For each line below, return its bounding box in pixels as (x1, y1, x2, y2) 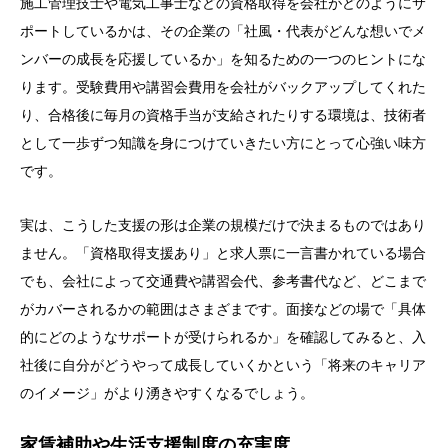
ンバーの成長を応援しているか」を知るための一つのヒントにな (20, 51, 426, 68)
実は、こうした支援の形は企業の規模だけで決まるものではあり (20, 217, 426, 234)
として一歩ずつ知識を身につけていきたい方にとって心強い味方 (20, 135, 426, 152)
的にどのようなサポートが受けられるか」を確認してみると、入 (20, 329, 426, 346)
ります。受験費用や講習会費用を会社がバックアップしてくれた (20, 79, 426, 96)
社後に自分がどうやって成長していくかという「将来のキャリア (20, 357, 426, 374)
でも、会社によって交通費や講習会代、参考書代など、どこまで (20, 273, 426, 290)
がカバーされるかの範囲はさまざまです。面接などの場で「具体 (20, 301, 426, 318)
